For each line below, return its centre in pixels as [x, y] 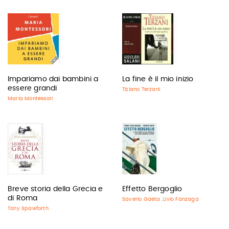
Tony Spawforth [28, 209]
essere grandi [32, 88]
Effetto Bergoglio [152, 189]
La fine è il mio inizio [158, 79]
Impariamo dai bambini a [53, 79]
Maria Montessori [30, 99]
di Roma [23, 198]
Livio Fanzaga [181, 199]
